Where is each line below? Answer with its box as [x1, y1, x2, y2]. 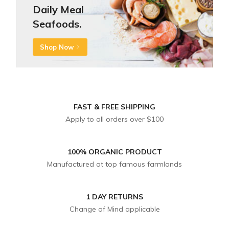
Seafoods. [32, 17, 82, 30]
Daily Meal [32, 3, 84, 16]
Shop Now [39, 42, 74, 51]
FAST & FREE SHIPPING [74, 102, 155, 111]
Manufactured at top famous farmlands [47, 159, 182, 169]
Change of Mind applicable [69, 204, 160, 214]
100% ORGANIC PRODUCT [67, 147, 162, 156]
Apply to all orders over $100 [65, 114, 164, 124]
